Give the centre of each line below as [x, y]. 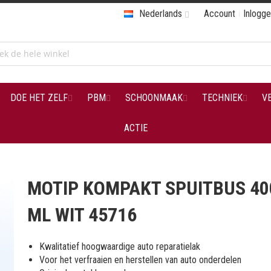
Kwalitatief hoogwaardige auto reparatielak [120, 247]
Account [220, 14]
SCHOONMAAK [154, 98]
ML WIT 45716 [82, 215]
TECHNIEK [222, 98]
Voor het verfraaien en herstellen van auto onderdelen [141, 260]
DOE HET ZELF [39, 98]
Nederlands [161, 14]
